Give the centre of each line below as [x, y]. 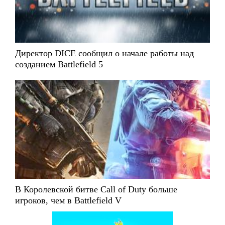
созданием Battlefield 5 [59, 65]
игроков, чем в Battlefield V [68, 200]
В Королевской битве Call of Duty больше [96, 189]
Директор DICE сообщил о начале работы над [104, 53]
